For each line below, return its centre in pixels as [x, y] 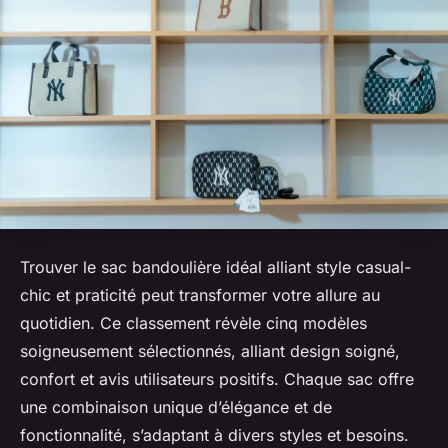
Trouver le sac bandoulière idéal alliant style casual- [215, 267]
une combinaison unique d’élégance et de [176, 407]
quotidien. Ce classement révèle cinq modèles [193, 323]
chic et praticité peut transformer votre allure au [200, 295]
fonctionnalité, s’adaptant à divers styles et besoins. [214, 435]
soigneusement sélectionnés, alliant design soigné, [210, 351]
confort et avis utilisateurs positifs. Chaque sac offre [217, 379]
